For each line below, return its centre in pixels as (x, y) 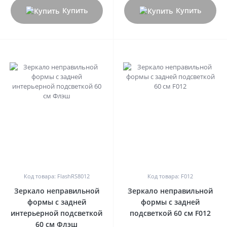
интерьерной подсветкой (56, 213)
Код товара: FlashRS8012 (56, 176)
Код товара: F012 (170, 176)
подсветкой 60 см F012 (170, 213)
